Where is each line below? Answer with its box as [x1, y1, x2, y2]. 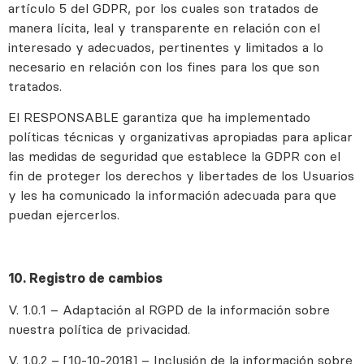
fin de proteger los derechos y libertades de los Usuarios [8, 167, 354, 184]
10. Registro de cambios [8, 270, 162, 287]
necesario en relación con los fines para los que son [8, 58, 319, 75]
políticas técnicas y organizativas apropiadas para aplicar [8, 128, 353, 145]
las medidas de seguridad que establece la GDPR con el [8, 147, 340, 164]
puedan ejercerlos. [8, 206, 119, 223]
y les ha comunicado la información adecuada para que [8, 186, 336, 203]
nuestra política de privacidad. [8, 320, 190, 337]
